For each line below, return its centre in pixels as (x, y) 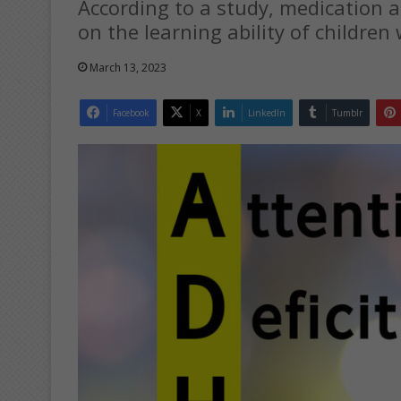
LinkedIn (267, 112)
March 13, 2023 (128, 67)
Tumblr (347, 112)
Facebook (131, 112)
